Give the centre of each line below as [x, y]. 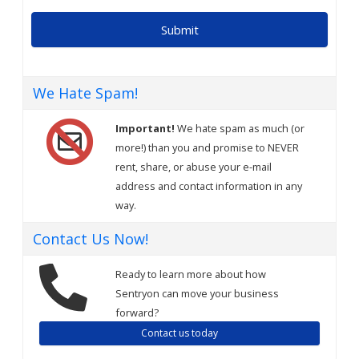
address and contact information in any [209, 186]
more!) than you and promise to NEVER [207, 147]
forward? [137, 312]
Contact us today [179, 333]
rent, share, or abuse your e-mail [194, 166]
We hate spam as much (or [240, 128]
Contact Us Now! [91, 238]
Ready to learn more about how [191, 274]
